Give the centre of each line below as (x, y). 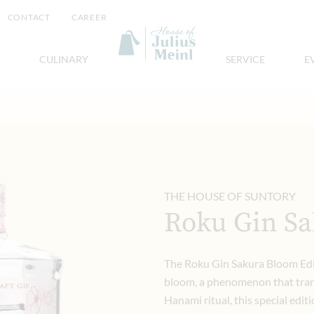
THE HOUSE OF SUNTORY (230, 196)
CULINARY (64, 59)
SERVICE (245, 59)
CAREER (89, 17)
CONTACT (29, 17)
